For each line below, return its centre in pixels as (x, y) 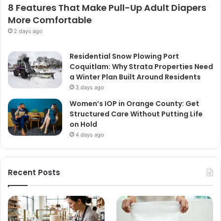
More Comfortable (50, 20)
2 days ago (28, 31)
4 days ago (90, 134)
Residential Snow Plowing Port (124, 56)
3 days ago (90, 87)
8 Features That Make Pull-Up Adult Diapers (107, 7)
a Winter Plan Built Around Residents (135, 77)
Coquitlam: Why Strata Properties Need (141, 66)
